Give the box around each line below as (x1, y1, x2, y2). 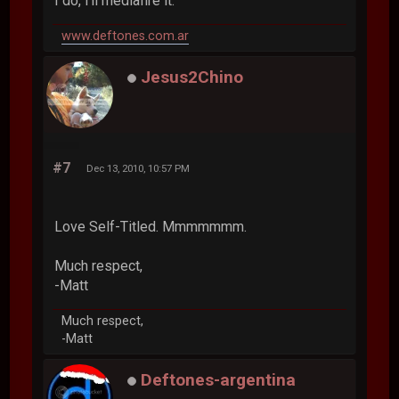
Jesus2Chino (141, 67, 244, 88)
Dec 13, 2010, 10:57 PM (86, 161, 191, 175)
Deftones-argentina (141, 370, 297, 391)
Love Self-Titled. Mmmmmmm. (54, 217, 248, 235)
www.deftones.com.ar (61, 28, 190, 44)
